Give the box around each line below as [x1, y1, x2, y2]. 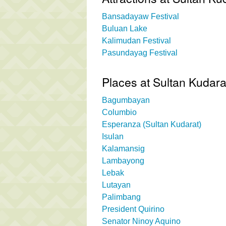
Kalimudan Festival [102, 36, 171, 45]
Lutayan [102, 180, 131, 189]
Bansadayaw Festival [102, 12, 179, 21]
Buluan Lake [102, 24, 147, 33]
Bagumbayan [102, 95, 150, 104]
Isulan [102, 132, 124, 141]
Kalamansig [102, 144, 145, 153]
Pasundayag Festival [102, 48, 178, 57]
